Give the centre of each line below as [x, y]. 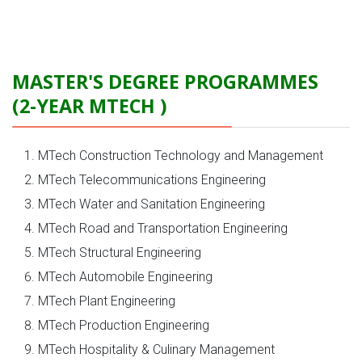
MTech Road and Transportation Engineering [163, 228]
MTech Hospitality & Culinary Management [156, 349]
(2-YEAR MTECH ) [90, 106]
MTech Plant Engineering [107, 301]
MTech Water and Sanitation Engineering [152, 204]
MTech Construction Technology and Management [181, 156]
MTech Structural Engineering [120, 253]
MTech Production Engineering [124, 325]
